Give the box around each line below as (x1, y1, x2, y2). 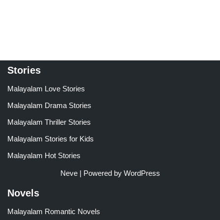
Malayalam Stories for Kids (7, 135, 94, 143)
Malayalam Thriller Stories (7, 118, 91, 127)
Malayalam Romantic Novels (7, 207, 100, 216)
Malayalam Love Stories (7, 84, 85, 93)
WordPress (123, 169, 160, 178)
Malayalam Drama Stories (7, 101, 91, 110)
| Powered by (77, 169, 124, 178)
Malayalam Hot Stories (7, 151, 81, 160)
